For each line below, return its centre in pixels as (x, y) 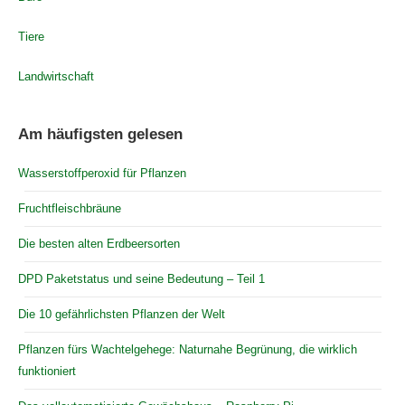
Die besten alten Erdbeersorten (99, 244)
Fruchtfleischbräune (70, 208)
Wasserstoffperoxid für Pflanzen (102, 173)
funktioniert (47, 371)
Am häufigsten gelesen (100, 134)
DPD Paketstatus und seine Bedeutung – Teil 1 (141, 279)
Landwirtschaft (56, 76)
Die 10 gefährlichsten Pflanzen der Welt (122, 314)
